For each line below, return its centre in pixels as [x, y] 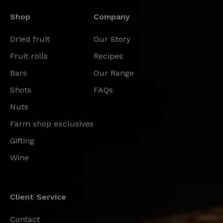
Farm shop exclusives [52, 123]
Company [112, 16]
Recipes [108, 56]
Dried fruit [30, 39]
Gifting [22, 140]
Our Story [112, 39]
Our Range [114, 73]
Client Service [38, 197]
